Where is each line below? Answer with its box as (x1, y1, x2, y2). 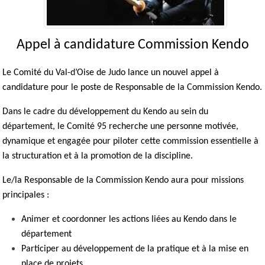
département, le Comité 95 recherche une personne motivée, (2, 121, 238, 131)
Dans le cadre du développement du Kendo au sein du (2, 106, 208, 117)
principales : (2, 190, 49, 200)
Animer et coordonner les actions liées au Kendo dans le (21, 214, 237, 224)
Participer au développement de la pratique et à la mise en (21, 244, 248, 254)
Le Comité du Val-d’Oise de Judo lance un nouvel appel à (2, 67, 219, 77)
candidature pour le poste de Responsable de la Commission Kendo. (2, 82, 262, 92)
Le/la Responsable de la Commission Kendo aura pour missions (2, 175, 244, 185)
